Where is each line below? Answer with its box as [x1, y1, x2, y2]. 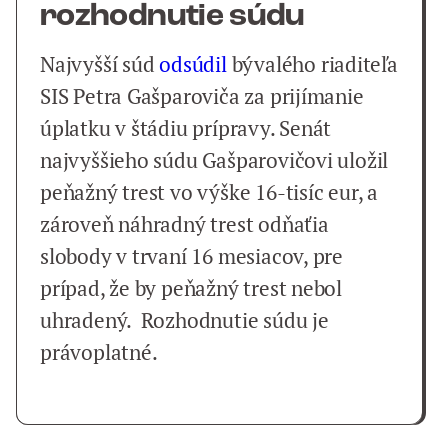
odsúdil [159, 51, 227, 78]
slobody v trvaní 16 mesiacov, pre [40, 243, 344, 270]
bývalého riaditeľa [226, 51, 398, 78]
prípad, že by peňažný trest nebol [40, 275, 343, 302]
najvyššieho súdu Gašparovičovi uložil [40, 147, 389, 174]
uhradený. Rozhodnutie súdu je [40, 307, 329, 334]
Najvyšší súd [40, 51, 160, 78]
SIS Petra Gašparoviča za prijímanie [40, 83, 364, 110]
